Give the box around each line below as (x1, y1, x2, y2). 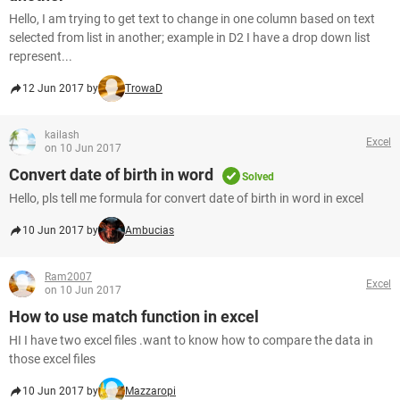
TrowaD (125, 82, 162, 95)
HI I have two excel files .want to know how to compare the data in (9, 333, 373, 347)
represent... (9, 49, 72, 63)
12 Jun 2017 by (22, 82, 98, 95)
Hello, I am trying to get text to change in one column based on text (9, 12, 375, 26)
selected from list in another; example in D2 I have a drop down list (9, 30, 371, 45)
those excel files (9, 352, 96, 366)
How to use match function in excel (9, 307, 259, 326)
